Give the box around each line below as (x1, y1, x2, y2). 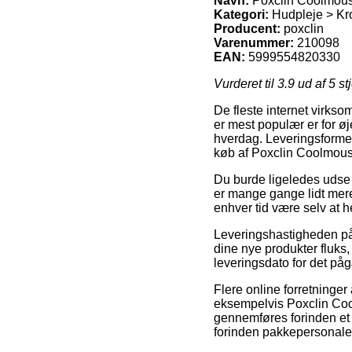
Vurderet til (214, 76, 277, 90)
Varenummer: (214, 35, 294, 49)
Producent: (214, 21, 280, 35)
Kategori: (214, 7, 269, 21)
